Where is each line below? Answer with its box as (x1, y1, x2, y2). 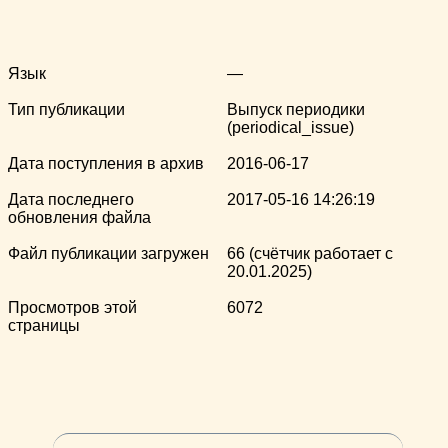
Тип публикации (8, 101, 125, 119)
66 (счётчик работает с (227, 245, 393, 263)
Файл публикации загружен (8, 245, 209, 263)
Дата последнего (8, 191, 134, 209)
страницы (8, 317, 80, 335)
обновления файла (8, 209, 151, 227)
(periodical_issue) (227, 119, 354, 137)
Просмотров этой (8, 299, 137, 317)
